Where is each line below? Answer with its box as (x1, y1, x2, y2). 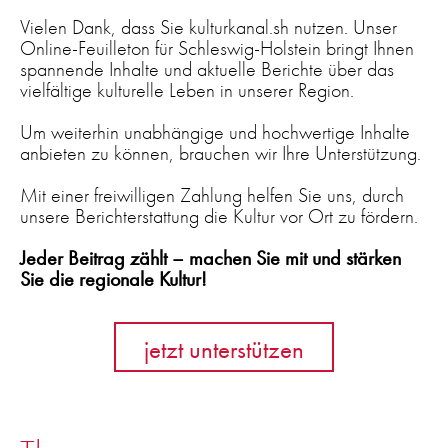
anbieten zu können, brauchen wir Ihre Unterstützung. (20, 139, 421, 166)
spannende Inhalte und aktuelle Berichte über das (20, 55, 394, 82)
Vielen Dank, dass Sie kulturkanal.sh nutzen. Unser (20, 13, 397, 40)
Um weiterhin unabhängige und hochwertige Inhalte (20, 118, 410, 145)
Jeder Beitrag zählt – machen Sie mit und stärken (20, 244, 401, 271)
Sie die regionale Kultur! (20, 265, 207, 292)
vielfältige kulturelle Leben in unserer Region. (20, 76, 354, 103)
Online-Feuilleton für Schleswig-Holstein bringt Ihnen (20, 34, 414, 61)
